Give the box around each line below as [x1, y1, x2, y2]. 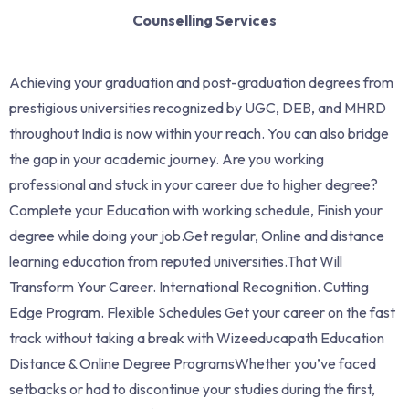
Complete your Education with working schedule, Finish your [9, 200, 383, 219]
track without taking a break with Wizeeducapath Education [9, 328, 384, 347]
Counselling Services [132, 10, 277, 29]
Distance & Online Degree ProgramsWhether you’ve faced [9, 353, 376, 372]
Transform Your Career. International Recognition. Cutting [9, 277, 369, 296]
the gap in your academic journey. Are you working [9, 149, 324, 168]
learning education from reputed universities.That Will [9, 251, 342, 270]
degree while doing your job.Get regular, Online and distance [9, 225, 384, 245]
